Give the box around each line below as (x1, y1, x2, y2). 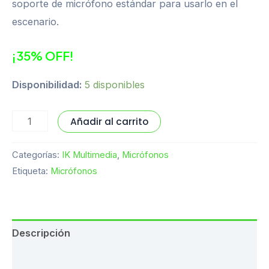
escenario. (12, 15, 59, 28)
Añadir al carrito (70, 115, 148, 128)
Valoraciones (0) (12, 255, 93, 267)
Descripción (12, 227, 70, 240)
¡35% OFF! (12, 47, 74, 63)
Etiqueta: (12, 166, 50, 177)
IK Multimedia (62, 150, 117, 161)
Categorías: (12, 150, 62, 161)
